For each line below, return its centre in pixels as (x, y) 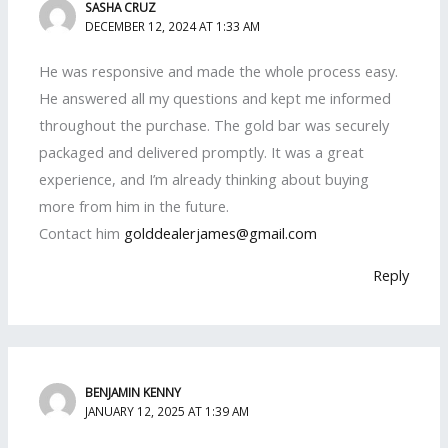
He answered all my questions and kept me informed (215, 97)
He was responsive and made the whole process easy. (219, 70)
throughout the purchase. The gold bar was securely (214, 124)
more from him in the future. (134, 205)
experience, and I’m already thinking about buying (204, 178)
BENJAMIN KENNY (133, 392)
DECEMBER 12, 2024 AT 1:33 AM (173, 26)
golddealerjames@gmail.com (221, 232)
